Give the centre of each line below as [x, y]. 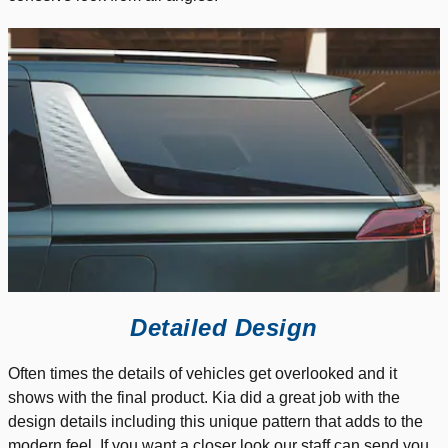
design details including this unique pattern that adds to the [215, 422]
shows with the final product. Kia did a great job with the [204, 398]
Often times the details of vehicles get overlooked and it [202, 374]
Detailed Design [224, 328]
